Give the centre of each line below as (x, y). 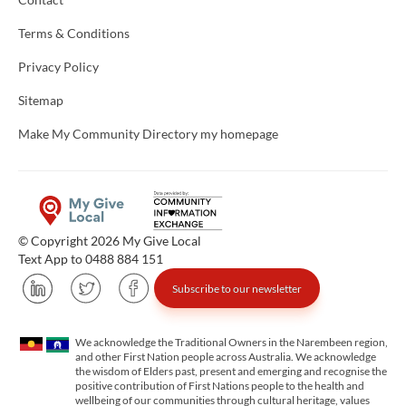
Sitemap (41, 101)
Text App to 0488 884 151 (91, 259)
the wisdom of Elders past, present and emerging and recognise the (231, 372)
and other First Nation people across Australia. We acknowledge (226, 357)
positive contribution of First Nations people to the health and (220, 386)
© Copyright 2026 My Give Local (110, 241)
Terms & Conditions (74, 34)
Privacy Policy (58, 67)
